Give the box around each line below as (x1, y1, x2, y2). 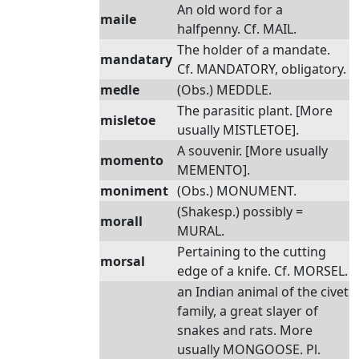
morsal (100, 252, 145, 270)
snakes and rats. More (177, 321, 313, 339)
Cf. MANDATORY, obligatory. (177, 60, 346, 78)
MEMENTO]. (177, 161, 250, 179)
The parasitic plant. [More (177, 102, 333, 119)
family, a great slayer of (177, 302, 318, 320)
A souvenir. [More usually (177, 142, 328, 159)
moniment (100, 182, 168, 200)
